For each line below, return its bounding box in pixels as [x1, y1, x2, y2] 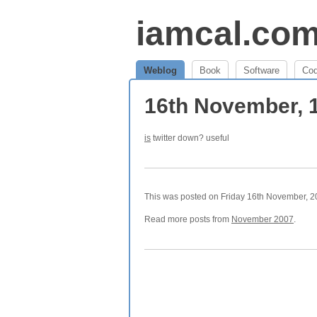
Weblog [144, 65, 177, 76]
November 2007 [231, 214, 294, 224]
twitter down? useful [151, 133, 229, 143]
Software [243, 65, 279, 76]
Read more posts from [144, 214, 231, 224]
